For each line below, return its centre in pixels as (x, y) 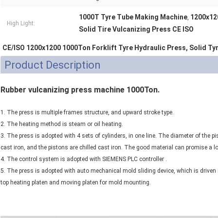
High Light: (21, 24)
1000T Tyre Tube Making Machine (133, 17)
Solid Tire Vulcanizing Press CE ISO (136, 29)
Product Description (53, 65)
